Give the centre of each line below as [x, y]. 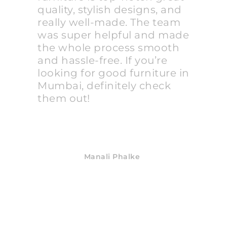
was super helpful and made [113, 35]
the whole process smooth [108, 48]
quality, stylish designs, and [110, 10]
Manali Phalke [112, 157]
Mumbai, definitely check [104, 86]
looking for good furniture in [113, 73]
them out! [64, 99]
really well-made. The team [109, 23]
